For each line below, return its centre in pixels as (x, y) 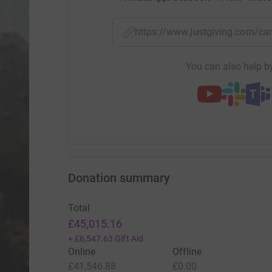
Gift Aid (129, 239)
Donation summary (119, 178)
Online (81, 252)
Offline (187, 252)
